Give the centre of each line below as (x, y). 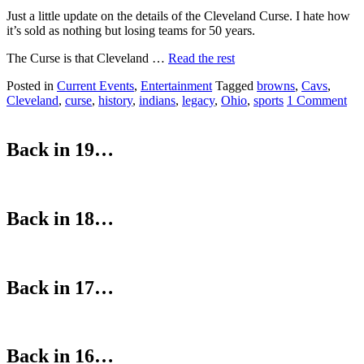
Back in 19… (60, 150)
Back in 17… (60, 287)
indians (157, 101)
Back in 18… (60, 218)
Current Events (95, 86)
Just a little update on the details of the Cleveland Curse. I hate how (178, 16)
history (115, 101)
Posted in (32, 86)
